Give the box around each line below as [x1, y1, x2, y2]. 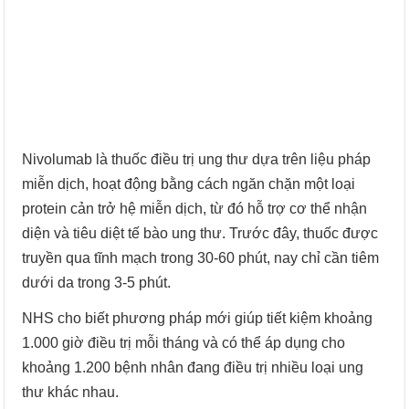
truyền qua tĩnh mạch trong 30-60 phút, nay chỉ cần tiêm [22, 250, 380, 266]
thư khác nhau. [22, 384, 120, 400]
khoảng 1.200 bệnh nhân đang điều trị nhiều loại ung [22, 360, 364, 375]
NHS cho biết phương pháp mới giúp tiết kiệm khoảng [22, 310, 373, 326]
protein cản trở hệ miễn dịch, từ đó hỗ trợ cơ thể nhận [22, 201, 368, 216]
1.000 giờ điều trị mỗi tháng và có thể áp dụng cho [22, 335, 346, 351]
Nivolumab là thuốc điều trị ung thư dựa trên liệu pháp [22, 152, 372, 167]
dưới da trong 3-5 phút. [22, 275, 172, 290]
